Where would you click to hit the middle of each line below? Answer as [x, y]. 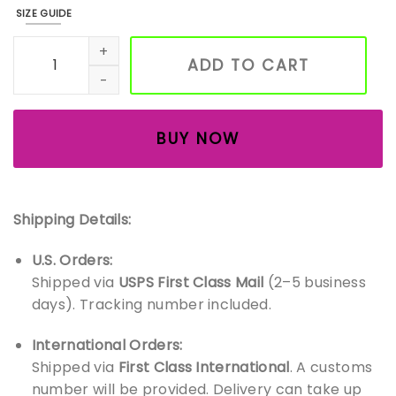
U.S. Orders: [72, 260]
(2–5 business [315, 282]
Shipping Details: [72, 219]
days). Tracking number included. [152, 304]
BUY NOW [198, 139]
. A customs [331, 367]
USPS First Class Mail [191, 282]
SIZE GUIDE [44, 14]
